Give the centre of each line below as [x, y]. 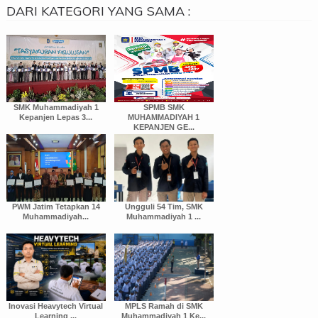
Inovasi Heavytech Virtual [56, 306]
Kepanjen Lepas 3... [56, 117]
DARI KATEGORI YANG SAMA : [98, 11]
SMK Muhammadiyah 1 [56, 108]
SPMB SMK [164, 108]
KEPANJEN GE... [164, 127]
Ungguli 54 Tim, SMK [164, 207]
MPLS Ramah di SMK [164, 306]
